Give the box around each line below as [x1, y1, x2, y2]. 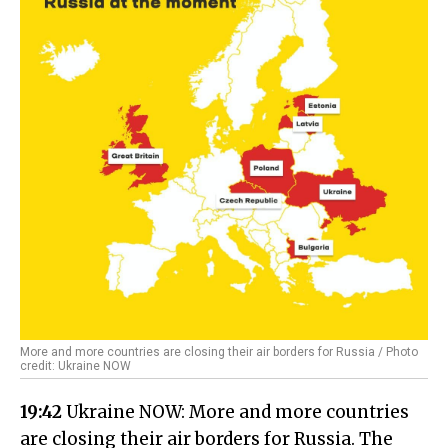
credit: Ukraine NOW [20, 358, 131, 373]
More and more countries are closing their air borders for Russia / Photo [20, 344, 418, 359]
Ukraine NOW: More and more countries [62, 400, 409, 423]
